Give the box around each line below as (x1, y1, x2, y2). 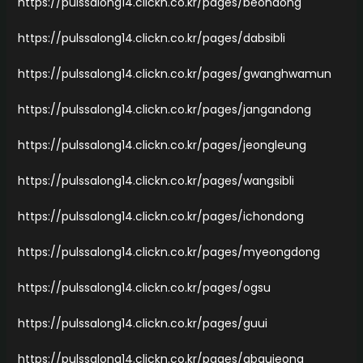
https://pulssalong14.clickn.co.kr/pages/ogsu (17, 279, 271, 296)
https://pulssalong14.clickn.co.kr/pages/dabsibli (17, 29, 285, 46)
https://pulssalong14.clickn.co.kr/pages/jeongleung (17, 136, 306, 153)
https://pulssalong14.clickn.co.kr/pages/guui (17, 314, 267, 331)
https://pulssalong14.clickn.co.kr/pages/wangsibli (17, 172, 294, 189)
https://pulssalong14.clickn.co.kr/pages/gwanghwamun (17, 65, 331, 82)
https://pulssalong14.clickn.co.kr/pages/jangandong (17, 100, 311, 117)
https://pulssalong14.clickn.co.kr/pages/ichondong (17, 207, 304, 224)
